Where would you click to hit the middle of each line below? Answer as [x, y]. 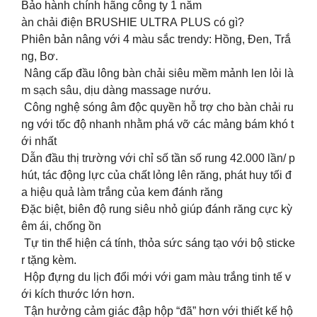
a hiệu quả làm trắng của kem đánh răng [122, 192]
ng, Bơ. [40, 56]
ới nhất [39, 141]
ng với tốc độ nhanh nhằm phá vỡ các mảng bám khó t [157, 124]
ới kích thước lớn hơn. [78, 294]
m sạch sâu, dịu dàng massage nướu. [116, 90]
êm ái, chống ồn [61, 226]
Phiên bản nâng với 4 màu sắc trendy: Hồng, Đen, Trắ [156, 39]
